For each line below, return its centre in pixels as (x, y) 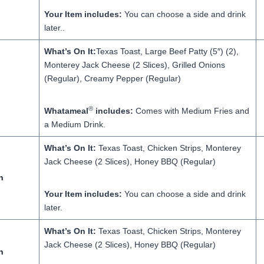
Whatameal (66, 111)
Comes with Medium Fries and (192, 111)
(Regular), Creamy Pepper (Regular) (112, 78)
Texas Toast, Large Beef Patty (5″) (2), (167, 51)
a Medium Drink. (75, 124)
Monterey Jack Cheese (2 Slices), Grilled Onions (134, 65)
